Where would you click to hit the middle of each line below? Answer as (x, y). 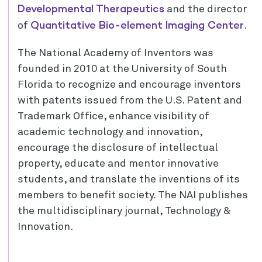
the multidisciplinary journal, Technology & (124, 211)
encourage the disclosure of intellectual (118, 148)
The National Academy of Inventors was (116, 53)
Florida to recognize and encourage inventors (129, 85)
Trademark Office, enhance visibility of (113, 116)
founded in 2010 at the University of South (122, 69)
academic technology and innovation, (110, 132)
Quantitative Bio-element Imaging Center (137, 25)
